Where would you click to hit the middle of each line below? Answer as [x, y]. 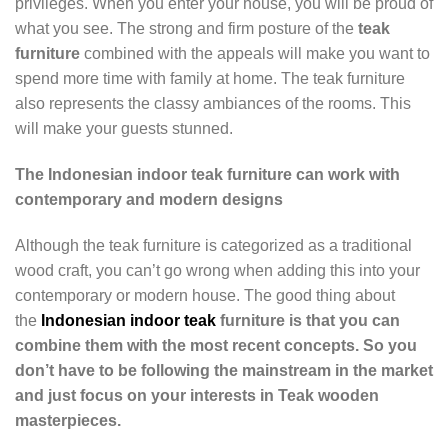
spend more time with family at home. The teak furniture [210, 79]
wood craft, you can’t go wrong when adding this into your [217, 270]
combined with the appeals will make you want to [255, 54]
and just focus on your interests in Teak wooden [197, 395]
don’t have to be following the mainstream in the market [224, 370]
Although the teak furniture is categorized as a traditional [213, 245]
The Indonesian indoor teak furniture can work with [207, 175]
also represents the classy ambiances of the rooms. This [213, 104]
